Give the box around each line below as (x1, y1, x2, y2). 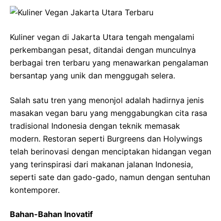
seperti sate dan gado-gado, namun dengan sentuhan (10, 172, 210, 182)
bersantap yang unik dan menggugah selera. (10, 70, 175, 80)
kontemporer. (10, 184, 60, 195)
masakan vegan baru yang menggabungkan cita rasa (10, 108, 207, 118)
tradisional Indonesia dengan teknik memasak (10, 120, 180, 131)
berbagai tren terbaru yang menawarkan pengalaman (10, 57, 208, 68)
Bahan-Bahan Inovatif (10, 209, 93, 219)
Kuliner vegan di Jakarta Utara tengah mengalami (10, 32, 194, 42)
